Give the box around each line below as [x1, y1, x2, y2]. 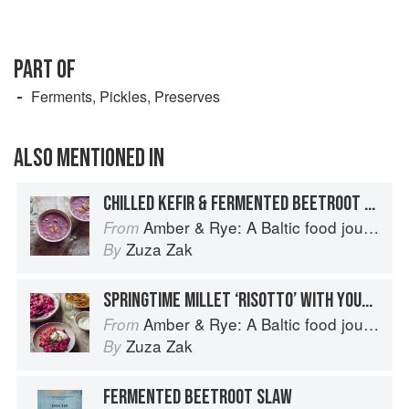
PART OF [14, 54, 76, 85]
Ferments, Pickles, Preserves [31, 85, 220, 107]
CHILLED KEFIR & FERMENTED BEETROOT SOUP [364, 190, 375, 216]
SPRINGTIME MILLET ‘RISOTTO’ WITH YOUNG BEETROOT [362, 287, 372, 313]
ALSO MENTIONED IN [14, 142, 164, 173]
